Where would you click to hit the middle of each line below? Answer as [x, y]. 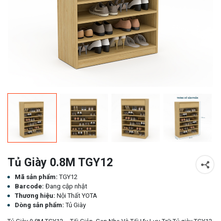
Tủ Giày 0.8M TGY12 [60, 163]
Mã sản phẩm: [37, 177]
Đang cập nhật [66, 186]
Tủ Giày [76, 205]
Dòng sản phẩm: [40, 205]
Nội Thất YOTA [77, 196]
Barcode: [30, 186]
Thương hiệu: [36, 196]
